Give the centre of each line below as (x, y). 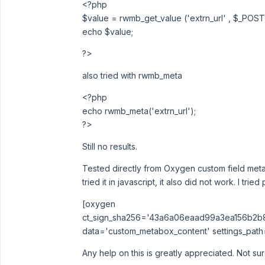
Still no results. (110, 146)
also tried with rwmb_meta (132, 75)
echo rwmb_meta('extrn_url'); (139, 111)
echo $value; (108, 32)
